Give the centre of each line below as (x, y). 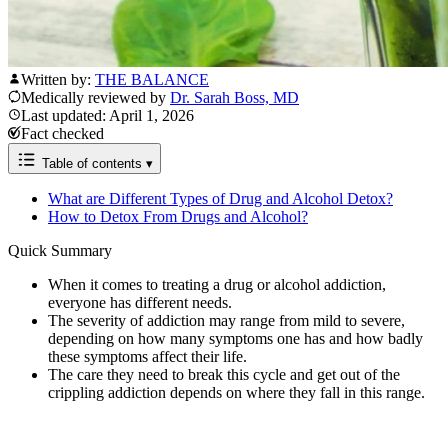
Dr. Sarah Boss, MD (234, 98)
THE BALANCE (152, 80)
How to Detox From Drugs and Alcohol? (178, 217)
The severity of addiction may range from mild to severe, (226, 321)
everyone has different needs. (140, 303)
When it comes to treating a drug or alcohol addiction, (217, 285)
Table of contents (92, 164)
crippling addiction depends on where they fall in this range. (236, 393)
